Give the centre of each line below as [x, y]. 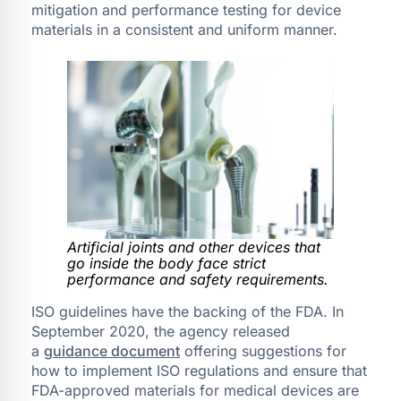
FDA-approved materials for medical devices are [195, 390]
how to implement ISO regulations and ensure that [199, 370]
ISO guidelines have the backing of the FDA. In [188, 311]
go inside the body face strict [166, 263]
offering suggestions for [263, 350]
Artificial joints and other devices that [194, 247]
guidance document [112, 350]
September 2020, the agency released [161, 331]
